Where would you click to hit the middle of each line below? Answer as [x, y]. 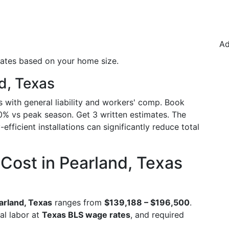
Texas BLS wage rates [86, 214]
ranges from [78, 202]
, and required [157, 214]
